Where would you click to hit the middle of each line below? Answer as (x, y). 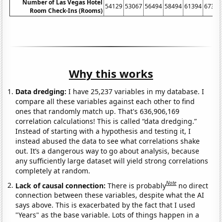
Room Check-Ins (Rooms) (66, 10)
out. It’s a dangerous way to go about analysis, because (108, 151)
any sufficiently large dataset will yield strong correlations (112, 161)
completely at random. (53, 170)
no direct (194, 185)
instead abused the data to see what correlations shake (108, 141)
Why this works (111, 73)
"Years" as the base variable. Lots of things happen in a (108, 215)
